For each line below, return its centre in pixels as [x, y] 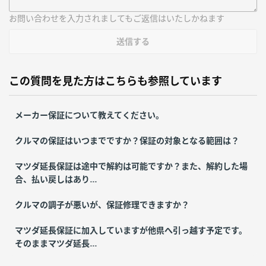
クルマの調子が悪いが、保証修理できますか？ [102, 205]
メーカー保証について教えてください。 [89, 115]
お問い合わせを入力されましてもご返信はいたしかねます [117, 18]
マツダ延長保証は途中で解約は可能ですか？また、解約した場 [131, 166]
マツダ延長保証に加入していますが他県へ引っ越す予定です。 [131, 230]
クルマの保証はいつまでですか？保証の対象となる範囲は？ [127, 140]
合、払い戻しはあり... [56, 179]
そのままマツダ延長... [56, 243]
